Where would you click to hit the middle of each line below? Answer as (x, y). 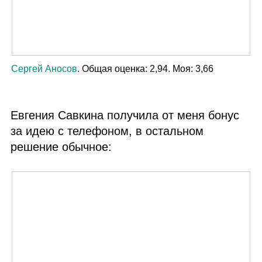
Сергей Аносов (44, 68)
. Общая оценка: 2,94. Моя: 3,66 (145, 68)
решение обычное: (61, 146)
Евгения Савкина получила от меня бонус (125, 115)
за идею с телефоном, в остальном (107, 131)
